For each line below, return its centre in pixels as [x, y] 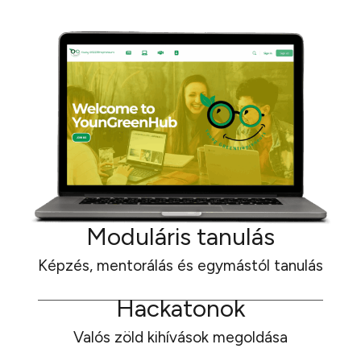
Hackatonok [180, 308]
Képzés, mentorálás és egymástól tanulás [180, 265]
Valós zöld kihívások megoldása [180, 337]
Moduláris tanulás [180, 236]
